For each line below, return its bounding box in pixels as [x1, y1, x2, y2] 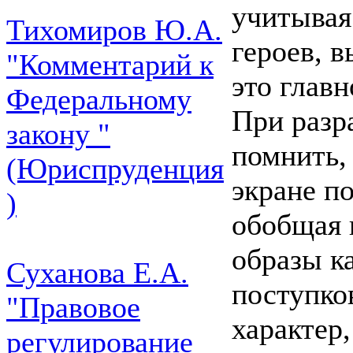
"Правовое [6, 291, 140, 324]
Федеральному [6, 83, 191, 116]
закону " [6, 117, 110, 150]
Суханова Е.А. [6, 256, 188, 289]
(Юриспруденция [6, 152, 224, 185]
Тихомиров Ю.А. [6, 13, 222, 46]
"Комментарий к [6, 48, 214, 81]
